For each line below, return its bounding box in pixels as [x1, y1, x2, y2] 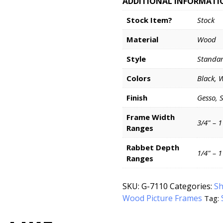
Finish [126, 93, 148, 103]
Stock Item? [126, 15, 173, 25]
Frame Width [126, 112, 175, 122]
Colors [126, 73, 151, 83]
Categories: [170, 181, 215, 192]
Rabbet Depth [126, 142, 180, 152]
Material [126, 34, 159, 44]
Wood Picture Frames [122, 193, 203, 204]
